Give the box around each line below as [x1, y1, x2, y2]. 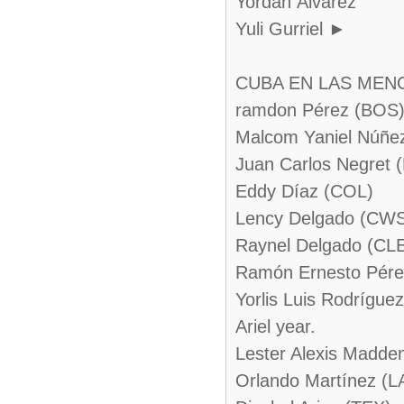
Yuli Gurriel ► [235, 19, 346, 39]
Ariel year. [235, 317, 316, 336]
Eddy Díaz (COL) [235, 181, 373, 201]
